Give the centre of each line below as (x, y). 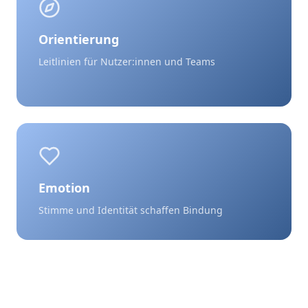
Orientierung (79, 39)
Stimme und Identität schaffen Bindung (131, 210)
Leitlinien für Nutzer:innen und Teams (127, 62)
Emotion (64, 188)
